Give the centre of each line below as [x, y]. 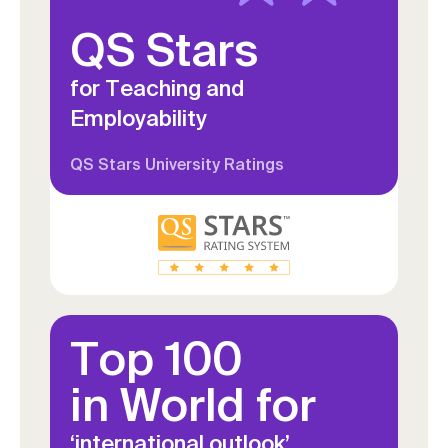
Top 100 [156, 358]
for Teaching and [157, 88]
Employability [138, 118]
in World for [193, 404]
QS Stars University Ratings [177, 164]
